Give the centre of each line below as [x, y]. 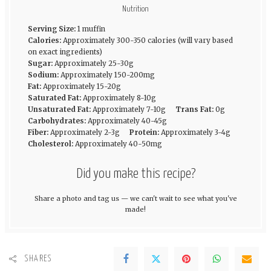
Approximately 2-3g [85, 133]
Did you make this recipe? [135, 174]
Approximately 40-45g [127, 121]
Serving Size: [51, 29]
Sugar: [40, 64]
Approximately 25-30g [94, 64]
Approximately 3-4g [195, 133]
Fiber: [38, 133]
